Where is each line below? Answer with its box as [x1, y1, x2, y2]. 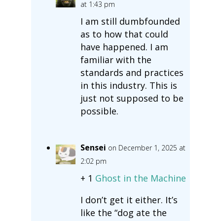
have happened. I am [80, 40, 168, 53]
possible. [80, 105, 118, 117]
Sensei [80, 142, 106, 153]
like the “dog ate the [80, 206, 167, 219]
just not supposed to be [80, 92, 184, 104]
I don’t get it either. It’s [80, 193, 178, 206]
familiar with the [80, 53, 151, 66]
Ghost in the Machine [95, 172, 186, 184]
